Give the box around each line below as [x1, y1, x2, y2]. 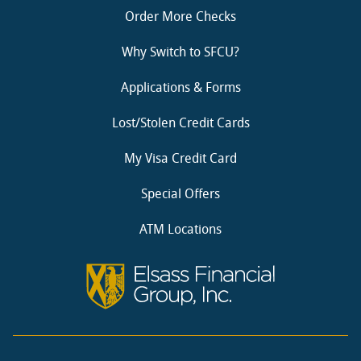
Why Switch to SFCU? [122, 44, 239, 60]
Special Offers [141, 186, 220, 202]
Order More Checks [125, 9, 236, 25]
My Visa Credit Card [124, 151, 237, 167]
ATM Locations [139, 222, 222, 238]
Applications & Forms [120, 80, 241, 96]
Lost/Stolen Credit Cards [111, 115, 250, 131]
